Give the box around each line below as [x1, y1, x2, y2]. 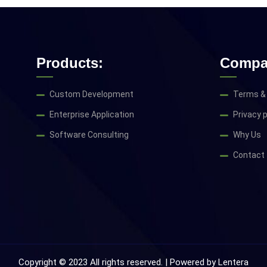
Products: [36, 55, 103, 72]
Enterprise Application [49, 110, 134, 120]
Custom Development [49, 89, 133, 100]
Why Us [232, 130, 261, 140]
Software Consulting [49, 130, 129, 140]
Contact [232, 150, 265, 160]
